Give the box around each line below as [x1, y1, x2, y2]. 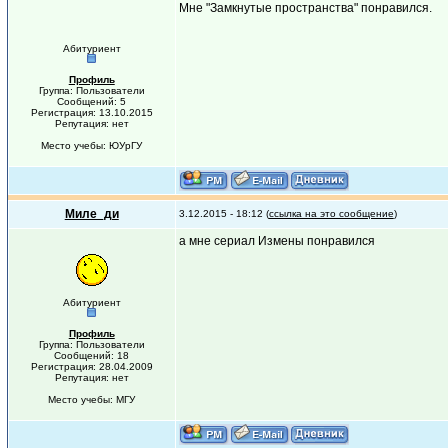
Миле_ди [64, 207, 119, 221]
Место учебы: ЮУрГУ [41, 140, 143, 151]
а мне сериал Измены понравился [178, 234, 375, 248]
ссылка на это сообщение [268, 208, 394, 219]
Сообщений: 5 [57, 96, 127, 107]
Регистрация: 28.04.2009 [30, 361, 153, 372]
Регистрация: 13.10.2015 [30, 107, 153, 118]
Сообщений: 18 [54, 350, 130, 361]
